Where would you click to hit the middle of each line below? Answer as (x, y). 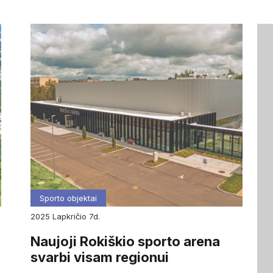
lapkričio (73, 216)
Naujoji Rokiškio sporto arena (125, 242)
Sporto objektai (68, 198)
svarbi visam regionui (99, 257)
